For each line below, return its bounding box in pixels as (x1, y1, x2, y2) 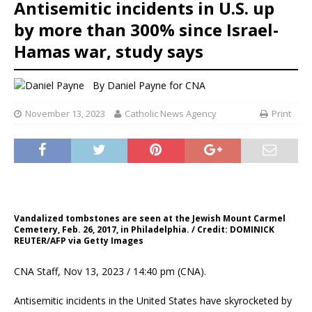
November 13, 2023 (25, 107, 105, 120)
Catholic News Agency (125, 107, 217, 120)
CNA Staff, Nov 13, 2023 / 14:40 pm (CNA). (14, 265, 206, 279)
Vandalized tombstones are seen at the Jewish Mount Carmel (14, 212, 286, 225)
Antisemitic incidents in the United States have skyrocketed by (14, 294, 292, 308)
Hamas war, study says (14, 40, 203, 63)
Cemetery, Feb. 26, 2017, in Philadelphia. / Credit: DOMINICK (14, 224, 274, 236)
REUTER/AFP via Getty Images (14, 235, 143, 247)
